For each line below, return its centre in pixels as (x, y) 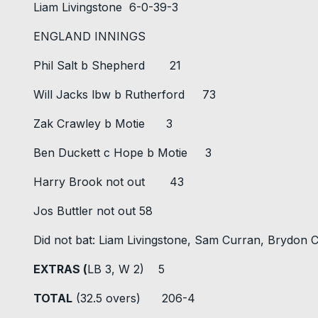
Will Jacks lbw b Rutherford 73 (125, 95)
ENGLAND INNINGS (89, 37)
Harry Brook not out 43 (109, 182)
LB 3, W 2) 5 (126, 269)
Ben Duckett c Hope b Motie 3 (122, 153)
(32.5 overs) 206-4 (134, 298)
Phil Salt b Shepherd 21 (107, 66)
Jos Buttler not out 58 (93, 211)
